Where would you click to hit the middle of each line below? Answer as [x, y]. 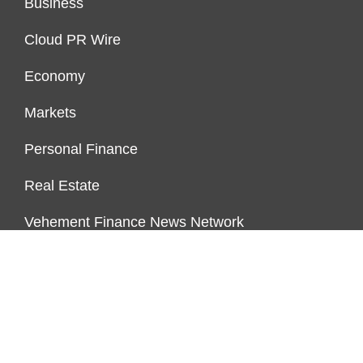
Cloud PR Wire [73, 40]
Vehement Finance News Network [134, 222]
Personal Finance [81, 149]
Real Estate [62, 186]
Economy [55, 77]
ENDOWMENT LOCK [81, 292]
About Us [54, 349]
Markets [50, 113]
